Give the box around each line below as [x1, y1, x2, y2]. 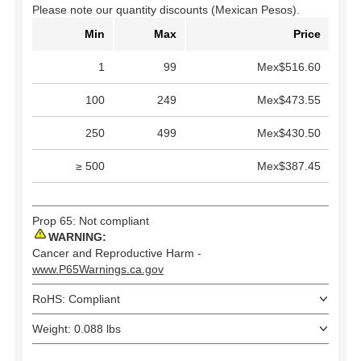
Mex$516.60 [257, 60, 321, 73]
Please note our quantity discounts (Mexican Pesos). [32, 3, 300, 16]
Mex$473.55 [257, 93, 321, 106]
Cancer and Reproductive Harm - [32, 247, 201, 259]
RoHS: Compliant [32, 293, 120, 305]
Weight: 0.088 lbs [32, 322, 121, 335]
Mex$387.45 [257, 160, 321, 172]
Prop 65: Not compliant [32, 214, 149, 227]
